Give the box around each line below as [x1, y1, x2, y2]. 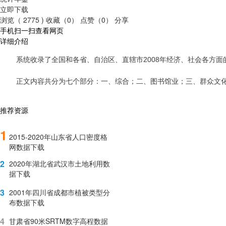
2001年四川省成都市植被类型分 [9, 187, 110, 197]
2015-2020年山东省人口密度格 [9, 131, 107, 142]
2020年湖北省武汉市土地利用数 [9, 158, 110, 168]
